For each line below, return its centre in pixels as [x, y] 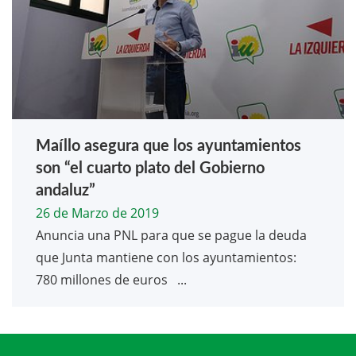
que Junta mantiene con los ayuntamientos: [166, 258]
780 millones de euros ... [111, 280]
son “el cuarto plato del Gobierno [150, 169]
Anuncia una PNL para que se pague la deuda [171, 236]
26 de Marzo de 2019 [97, 213]
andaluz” [66, 191]
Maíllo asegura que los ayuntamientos [168, 147]
